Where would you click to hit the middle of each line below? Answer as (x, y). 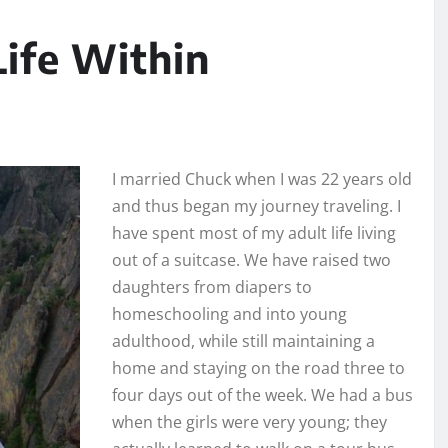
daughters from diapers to (212, 287)
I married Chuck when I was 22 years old (262, 179)
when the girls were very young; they (249, 422)
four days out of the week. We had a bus (262, 395)
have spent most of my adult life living (254, 233)
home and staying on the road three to (258, 368)
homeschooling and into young (229, 314)
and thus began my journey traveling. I (256, 206)
